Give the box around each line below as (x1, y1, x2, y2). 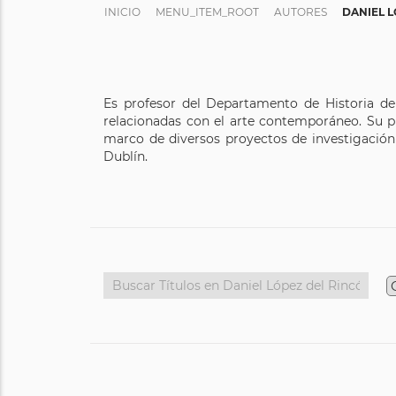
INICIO (104, 5, 141, 19)
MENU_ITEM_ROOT (156, 5, 259, 19)
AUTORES (274, 5, 327, 19)
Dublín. (103, 148, 148, 164)
